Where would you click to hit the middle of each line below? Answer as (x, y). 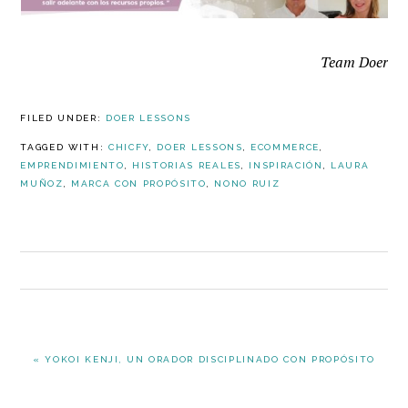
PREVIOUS (60, 350)
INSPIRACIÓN (286, 165)
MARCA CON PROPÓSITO (139, 184)
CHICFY (129, 147)
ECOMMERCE (285, 147)
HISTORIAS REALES (187, 165)
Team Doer (354, 62)
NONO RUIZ (247, 184)
